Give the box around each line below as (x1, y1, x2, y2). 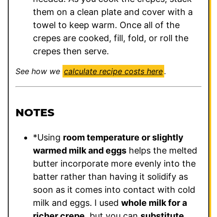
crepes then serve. (33, 46, 109, 57)
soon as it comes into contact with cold (33, 185, 195, 195)
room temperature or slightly (63, 132, 184, 143)
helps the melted (126, 145, 197, 156)
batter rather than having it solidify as (33, 171, 188, 182)
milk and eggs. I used (33, 198, 121, 208)
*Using (33, 132, 63, 143)
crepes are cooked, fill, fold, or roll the (33, 33, 188, 44)
